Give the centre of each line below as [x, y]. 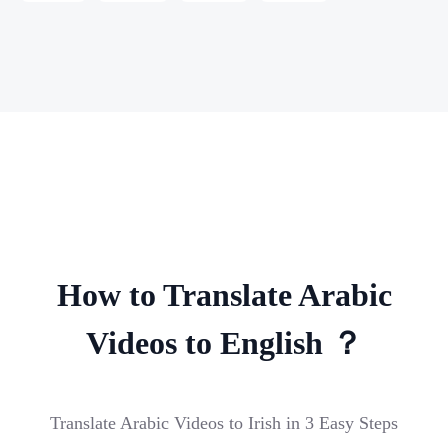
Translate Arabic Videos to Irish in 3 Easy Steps [224, 422]
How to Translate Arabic [224, 294]
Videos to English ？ [224, 342]
